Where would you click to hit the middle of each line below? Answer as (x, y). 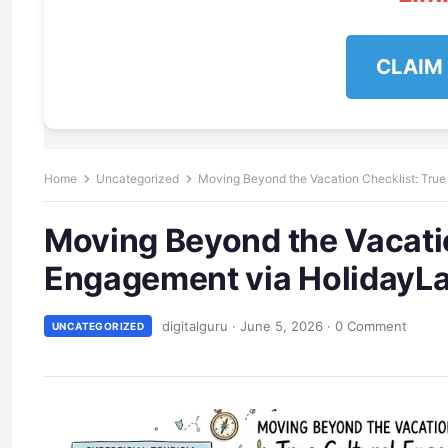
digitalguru (195, 325)
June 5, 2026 (282, 325)
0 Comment (371, 325)
